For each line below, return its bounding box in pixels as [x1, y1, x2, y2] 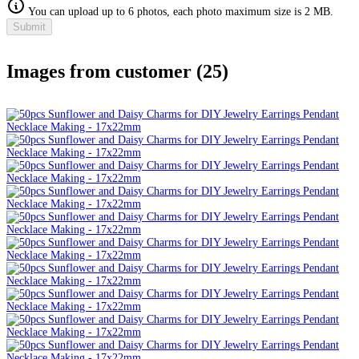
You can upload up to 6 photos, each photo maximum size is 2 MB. [26, 5, 333, 18]
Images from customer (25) [6, 60, 228, 82]
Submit [13, 20, 46, 33]
